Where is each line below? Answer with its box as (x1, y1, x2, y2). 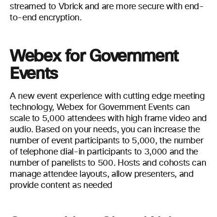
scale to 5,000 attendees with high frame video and (10, 114, 207, 123)
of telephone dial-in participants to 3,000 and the (10, 148, 199, 156)
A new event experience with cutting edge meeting (10, 92, 205, 101)
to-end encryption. (10, 14, 82, 22)
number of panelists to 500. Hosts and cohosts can (10, 159, 206, 168)
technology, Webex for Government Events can (10, 103, 190, 112)
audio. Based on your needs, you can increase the (10, 125, 200, 134)
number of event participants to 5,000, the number (10, 137, 203, 145)
